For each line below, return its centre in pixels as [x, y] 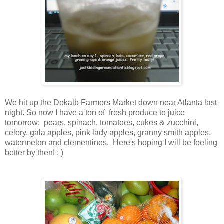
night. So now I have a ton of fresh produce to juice [95, 112]
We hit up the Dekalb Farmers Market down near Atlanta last [111, 102]
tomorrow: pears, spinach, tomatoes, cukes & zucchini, [102, 122]
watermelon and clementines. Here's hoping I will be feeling [111, 142]
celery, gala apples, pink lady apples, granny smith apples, [108, 132]
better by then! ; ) [34, 152]
